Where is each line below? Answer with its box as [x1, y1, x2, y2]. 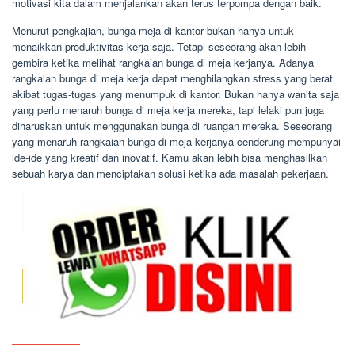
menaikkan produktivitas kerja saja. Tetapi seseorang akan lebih [12, 38, 306, 54]
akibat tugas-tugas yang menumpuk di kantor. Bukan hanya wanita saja [12, 86, 339, 101]
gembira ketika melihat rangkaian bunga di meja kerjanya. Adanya [12, 54, 314, 70]
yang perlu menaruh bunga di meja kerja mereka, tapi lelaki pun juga [12, 101, 324, 117]
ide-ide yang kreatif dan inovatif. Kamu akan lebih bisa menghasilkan [12, 149, 327, 165]
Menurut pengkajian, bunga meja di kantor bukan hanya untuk [12, 22, 294, 38]
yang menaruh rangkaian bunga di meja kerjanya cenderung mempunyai [12, 133, 341, 149]
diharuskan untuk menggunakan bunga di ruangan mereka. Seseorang [12, 117, 332, 133]
